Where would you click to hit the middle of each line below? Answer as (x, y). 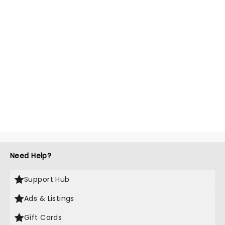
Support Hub (47, 179)
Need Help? (31, 156)
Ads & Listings (49, 198)
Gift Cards (43, 217)
